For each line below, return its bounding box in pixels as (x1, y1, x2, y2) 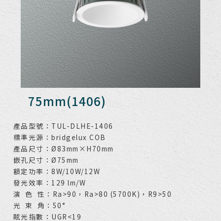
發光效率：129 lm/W (13, 178, 86, 188)
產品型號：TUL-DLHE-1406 (13, 121, 113, 131)
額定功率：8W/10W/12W (13, 166, 101, 177)
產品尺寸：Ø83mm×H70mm (13, 144, 114, 154)
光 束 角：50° (13, 200, 66, 211)
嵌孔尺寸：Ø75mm (13, 155, 79, 165)
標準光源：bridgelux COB (13, 132, 106, 143)
